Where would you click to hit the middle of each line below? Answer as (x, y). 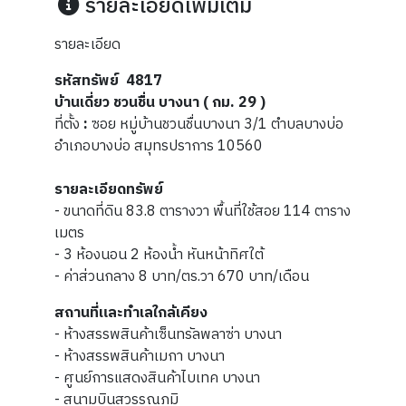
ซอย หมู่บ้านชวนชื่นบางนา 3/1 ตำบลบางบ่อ (217, 125)
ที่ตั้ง (67, 125)
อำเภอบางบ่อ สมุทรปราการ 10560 (159, 147)
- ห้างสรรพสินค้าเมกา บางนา (140, 357)
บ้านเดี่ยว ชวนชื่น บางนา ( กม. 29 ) (162, 103)
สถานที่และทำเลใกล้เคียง (131, 314)
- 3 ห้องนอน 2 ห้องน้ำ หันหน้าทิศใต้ (159, 256)
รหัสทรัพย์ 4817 (108, 82)
